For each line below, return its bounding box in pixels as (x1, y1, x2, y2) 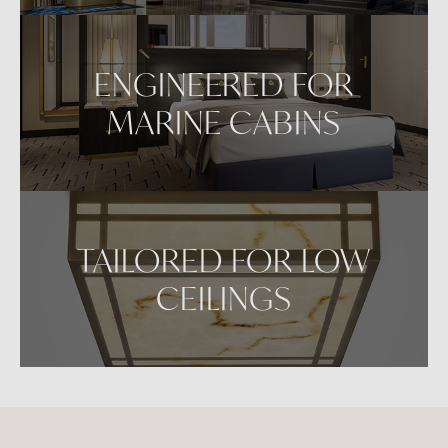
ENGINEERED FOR (93, 62, 355, 105)
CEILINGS (155, 276, 293, 319)
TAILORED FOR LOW (77, 238, 371, 281)
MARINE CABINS (106, 100, 342, 143)
